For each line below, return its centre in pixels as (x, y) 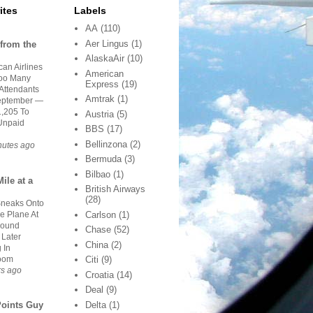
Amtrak (100, 99)
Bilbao (98, 174)
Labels (90, 10)
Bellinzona (107, 144)
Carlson (101, 214)
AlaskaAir (105, 59)
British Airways (116, 189)
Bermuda (104, 159)
